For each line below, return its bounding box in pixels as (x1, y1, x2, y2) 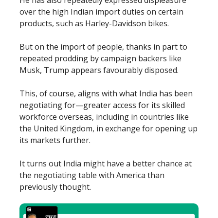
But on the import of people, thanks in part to (19, 41, 187, 52)
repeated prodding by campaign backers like (19, 53, 182, 64)
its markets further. (19, 134, 91, 145)
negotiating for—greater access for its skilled (19, 99, 185, 110)
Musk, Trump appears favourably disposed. (19, 64, 181, 75)
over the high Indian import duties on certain (19, 6, 183, 17)
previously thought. (19, 181, 91, 192)
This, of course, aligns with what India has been (19, 88, 193, 99)
